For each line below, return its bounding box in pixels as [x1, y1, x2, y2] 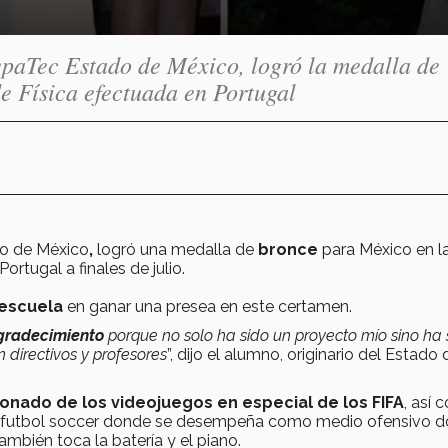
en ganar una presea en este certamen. [67, 296, 352, 316]
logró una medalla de [97, 239, 254, 259]
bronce [254, 239, 318, 259]
